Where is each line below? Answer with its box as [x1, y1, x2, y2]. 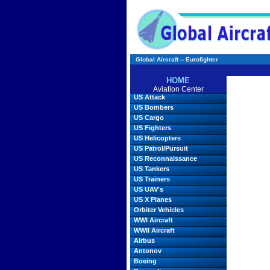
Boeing [133, 257, 157, 265]
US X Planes [133, 196, 172, 203]
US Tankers [133, 165, 169, 172]
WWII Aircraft [133, 227, 175, 234]
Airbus [133, 237, 155, 244]
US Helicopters [133, 134, 181, 142]
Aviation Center [152, 85, 204, 93]
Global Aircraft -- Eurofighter [131, 56, 218, 63]
